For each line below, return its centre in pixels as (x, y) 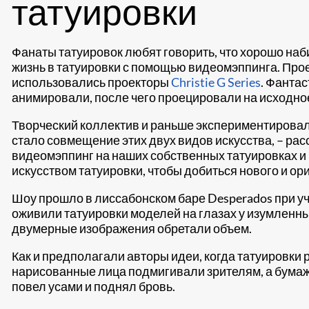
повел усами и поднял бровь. (93, 287)
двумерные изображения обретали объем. (132, 229)
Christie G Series (216, 82)
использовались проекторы (91, 82)
